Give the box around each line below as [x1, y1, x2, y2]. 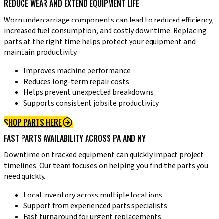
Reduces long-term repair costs [23, 76, 129, 87]
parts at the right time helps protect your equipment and [4, 36, 196, 47]
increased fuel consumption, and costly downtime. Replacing [4, 25, 207, 36]
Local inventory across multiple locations [23, 189, 162, 200]
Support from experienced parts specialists [23, 200, 167, 211]
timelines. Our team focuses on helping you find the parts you [4, 160, 208, 171]
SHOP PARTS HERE [4, 116, 62, 128]
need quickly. [4, 171, 45, 182]
